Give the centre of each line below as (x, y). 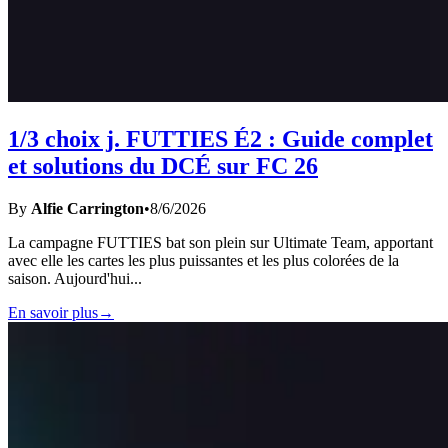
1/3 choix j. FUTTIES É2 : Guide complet (220, 138)
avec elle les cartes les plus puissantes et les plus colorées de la (203, 260)
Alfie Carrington (87, 208)
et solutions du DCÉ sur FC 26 (163, 165)
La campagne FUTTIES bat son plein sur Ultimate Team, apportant (220, 242)
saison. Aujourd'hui (69, 278)
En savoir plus (53, 312)
